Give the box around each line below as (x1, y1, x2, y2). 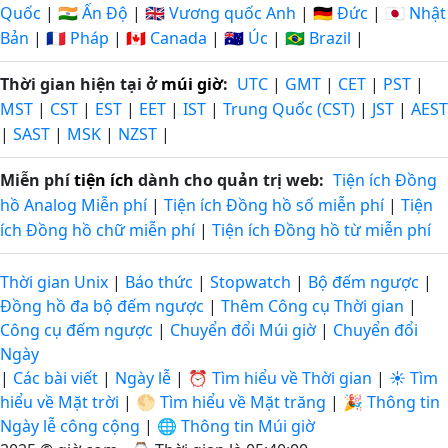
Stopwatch (210, 271, 291, 293)
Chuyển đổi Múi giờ (170, 319, 320, 341)
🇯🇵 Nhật (385, 2, 446, 24)
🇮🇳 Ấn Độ (58, 2, 128, 24)
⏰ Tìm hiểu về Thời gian (188, 367, 372, 389)
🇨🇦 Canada (126, 27, 207, 49)
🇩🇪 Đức (313, 2, 368, 24)
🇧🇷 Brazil (285, 27, 351, 49)
